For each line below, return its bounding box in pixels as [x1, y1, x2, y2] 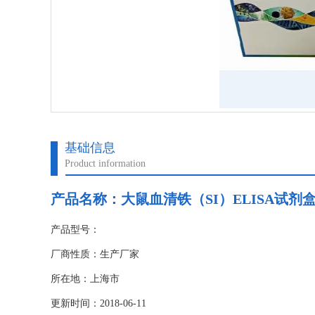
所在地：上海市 [51, 274, 120, 284]
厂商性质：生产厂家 [51, 249, 139, 259]
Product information [65, 158, 146, 169]
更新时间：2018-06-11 [51, 298, 146, 309]
